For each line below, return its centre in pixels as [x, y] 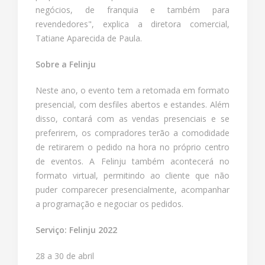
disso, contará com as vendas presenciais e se [132, 118]
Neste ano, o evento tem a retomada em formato [132, 90]
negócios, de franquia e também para [132, 9]
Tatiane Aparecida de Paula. [89, 38]
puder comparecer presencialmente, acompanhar [132, 189]
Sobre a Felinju [66, 64]
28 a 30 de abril [65, 256]
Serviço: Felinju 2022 [76, 230]
